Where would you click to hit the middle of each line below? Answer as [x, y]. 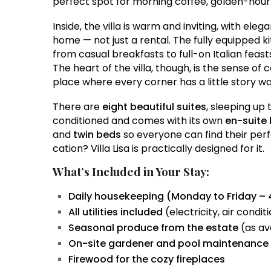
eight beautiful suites [154, 107]
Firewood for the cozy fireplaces [147, 260]
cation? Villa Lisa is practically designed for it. [158, 149]
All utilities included [116, 212]
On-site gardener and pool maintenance [168, 244]
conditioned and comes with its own [139, 121]
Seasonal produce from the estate [153, 228]
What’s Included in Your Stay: [131, 171]
